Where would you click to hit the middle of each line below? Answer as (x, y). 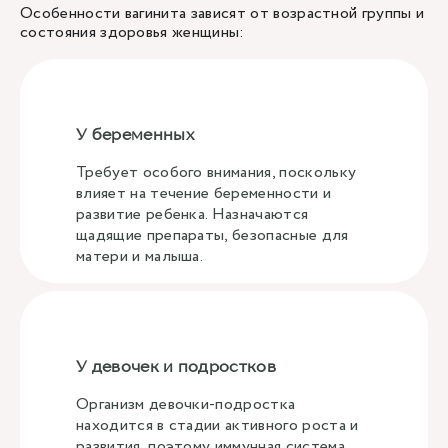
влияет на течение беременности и (204, 193)
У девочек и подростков (176, 366)
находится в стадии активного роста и (217, 425)
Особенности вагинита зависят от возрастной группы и (222, 13)
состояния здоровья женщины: (132, 32)
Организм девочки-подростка (186, 404)
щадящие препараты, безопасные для (212, 235)
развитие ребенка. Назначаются (192, 214)
